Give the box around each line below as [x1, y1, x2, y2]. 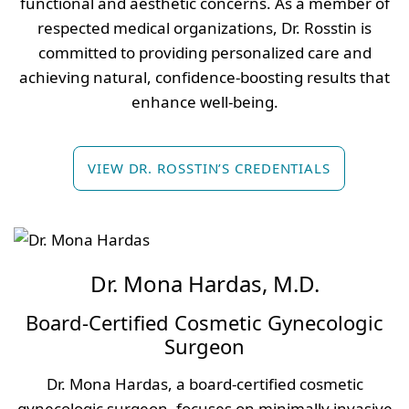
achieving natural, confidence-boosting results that [19, 66, 390, 88]
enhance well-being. [131, 90, 278, 112]
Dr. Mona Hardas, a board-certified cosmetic [46, 373, 363, 395]
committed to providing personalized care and [37, 41, 372, 63]
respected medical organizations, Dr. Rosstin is [37, 16, 372, 38]
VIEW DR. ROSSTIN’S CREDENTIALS [88, 158, 330, 177]
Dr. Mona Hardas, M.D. [89, 268, 320, 299]
